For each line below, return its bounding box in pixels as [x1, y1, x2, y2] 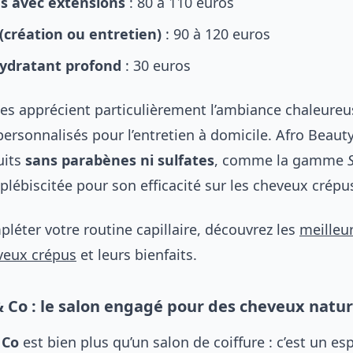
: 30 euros [121, 56, 191, 75]
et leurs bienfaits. [76, 245, 197, 264]
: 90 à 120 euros [162, 24, 270, 43]
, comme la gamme [214, 150, 347, 169]
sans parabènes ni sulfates [25, 150, 214, 169]
